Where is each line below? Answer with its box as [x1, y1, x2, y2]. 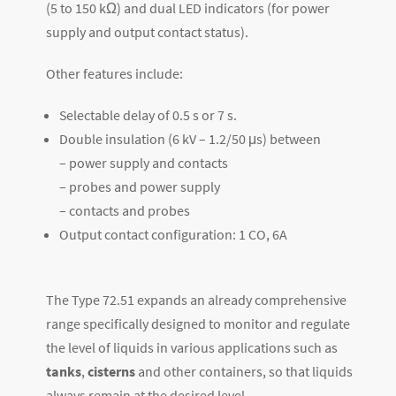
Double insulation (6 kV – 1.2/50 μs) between [59, 129, 321, 148]
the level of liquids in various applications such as [46, 338, 338, 356]
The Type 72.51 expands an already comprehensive [46, 290, 346, 308]
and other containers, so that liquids [135, 362, 353, 380]
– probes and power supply [59, 177, 220, 195]
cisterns [88, 362, 135, 380]
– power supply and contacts [59, 153, 228, 171]
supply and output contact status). [46, 22, 248, 41]
